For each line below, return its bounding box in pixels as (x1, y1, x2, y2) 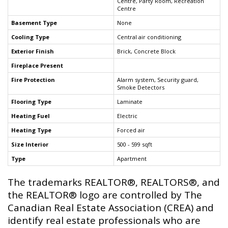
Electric (117, 112, 137, 120)
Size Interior (11, 140, 48, 149)
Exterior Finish (11, 47, 54, 55)
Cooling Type (11, 33, 49, 41)
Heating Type (11, 126, 51, 134)
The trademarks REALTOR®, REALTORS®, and (8, 176, 220, 189)
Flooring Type (11, 98, 51, 106)
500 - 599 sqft (117, 140, 152, 149)
